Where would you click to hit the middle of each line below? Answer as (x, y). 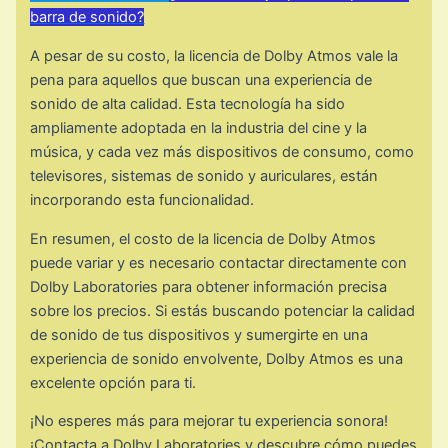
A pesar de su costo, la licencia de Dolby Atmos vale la (214, 56)
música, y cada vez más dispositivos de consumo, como (222, 152)
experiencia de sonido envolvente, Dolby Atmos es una (217, 358)
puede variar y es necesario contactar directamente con (219, 262)
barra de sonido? (87, 17)
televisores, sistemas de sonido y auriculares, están (204, 176)
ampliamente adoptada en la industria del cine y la (199, 128)
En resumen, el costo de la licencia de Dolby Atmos (203, 238)
